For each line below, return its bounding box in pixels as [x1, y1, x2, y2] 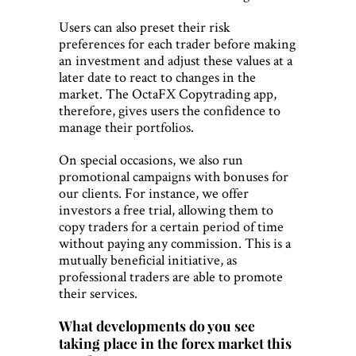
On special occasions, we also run [59, 150, 243, 169]
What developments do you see [59, 316, 255, 335]
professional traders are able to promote [59, 267, 283, 286]
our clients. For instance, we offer [59, 184, 249, 203]
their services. [59, 284, 137, 303]
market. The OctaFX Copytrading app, [59, 84, 277, 103]
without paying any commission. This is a [59, 234, 291, 253]
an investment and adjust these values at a [59, 51, 292, 70]
